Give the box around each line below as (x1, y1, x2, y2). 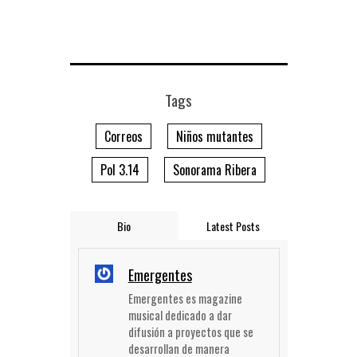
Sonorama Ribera (173, 159, 257, 179)
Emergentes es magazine (127, 289, 242, 307)
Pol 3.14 (100, 159, 139, 179)
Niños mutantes (175, 126, 253, 146)
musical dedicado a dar (127, 306, 232, 324)
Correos (104, 126, 143, 146)
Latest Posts (206, 217, 260, 234)
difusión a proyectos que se (127, 323, 253, 340)
